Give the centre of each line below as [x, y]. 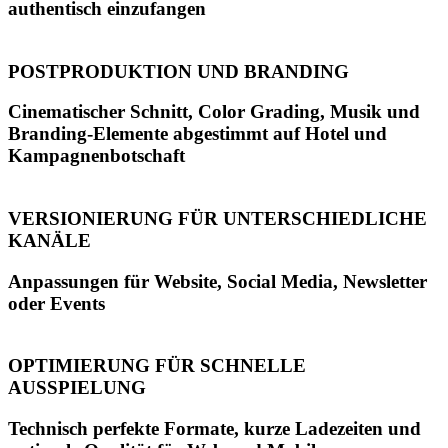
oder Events [56, 303]
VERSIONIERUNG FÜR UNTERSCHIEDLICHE [217, 218]
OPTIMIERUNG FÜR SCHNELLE [157, 366]
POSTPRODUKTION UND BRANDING [178, 71]
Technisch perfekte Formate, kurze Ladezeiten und [214, 429]
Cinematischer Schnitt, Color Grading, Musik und [214, 112]
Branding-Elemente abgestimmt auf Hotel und [197, 134]
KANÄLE [49, 240]
